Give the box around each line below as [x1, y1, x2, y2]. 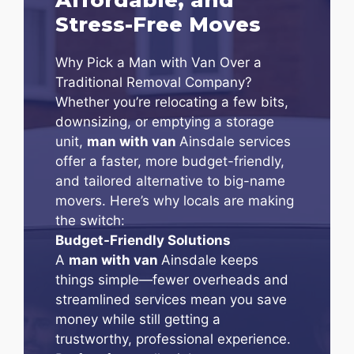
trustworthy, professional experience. [55, 330, 291, 347]
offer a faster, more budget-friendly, [55, 153, 284, 169]
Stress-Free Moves [55, 11, 261, 37]
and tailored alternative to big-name [55, 172, 285, 189]
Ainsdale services [179, 133, 291, 149]
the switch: [55, 212, 125, 228]
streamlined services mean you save [55, 291, 287, 307]
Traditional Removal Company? [55, 73, 252, 90]
